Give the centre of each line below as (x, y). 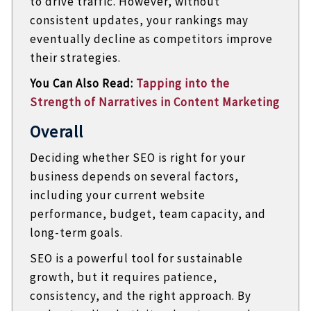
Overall (57, 131)
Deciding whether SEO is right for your (137, 157)
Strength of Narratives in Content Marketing (154, 102)
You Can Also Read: (83, 83)
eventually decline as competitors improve (151, 39)
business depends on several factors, (134, 176)
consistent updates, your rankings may (139, 20)
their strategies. (75, 57)
